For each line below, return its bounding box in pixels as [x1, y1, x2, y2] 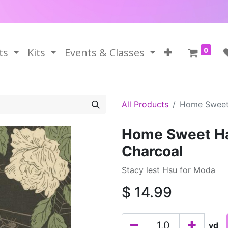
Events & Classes [64, 46, 145, 60]
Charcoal [122, 142, 183, 160]
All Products [122, 99, 168, 109]
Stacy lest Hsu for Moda [122, 165, 215, 175]
